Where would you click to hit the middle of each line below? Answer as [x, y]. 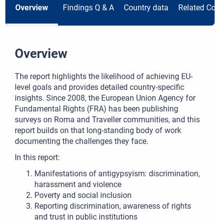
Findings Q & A [88, 7]
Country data [146, 7]
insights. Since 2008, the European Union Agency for [105, 98]
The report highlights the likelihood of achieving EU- [104, 76]
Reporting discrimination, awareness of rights [113, 206]
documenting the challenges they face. [82, 141]
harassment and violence [78, 184]
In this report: [37, 157]
